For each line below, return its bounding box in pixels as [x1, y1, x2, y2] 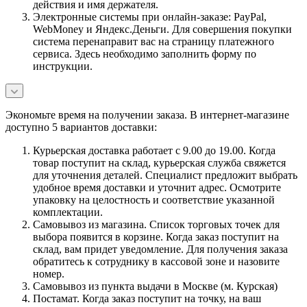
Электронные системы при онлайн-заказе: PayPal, [33, 11, 267, 23]
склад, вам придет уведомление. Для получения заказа [33, 243, 288, 256]
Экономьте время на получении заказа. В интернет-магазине [5, 109, 289, 121]
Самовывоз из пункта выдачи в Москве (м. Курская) [33, 280, 278, 293]
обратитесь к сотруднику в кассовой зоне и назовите [33, 256, 280, 268]
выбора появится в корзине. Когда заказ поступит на [33, 231, 279, 243]
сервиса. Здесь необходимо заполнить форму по [33, 48, 256, 60]
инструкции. [33, 60, 93, 73]
